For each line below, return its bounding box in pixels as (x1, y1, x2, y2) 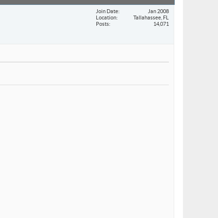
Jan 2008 (148, 8, 169, 14)
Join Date (96, 8, 118, 14)
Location (96, 14, 116, 20)
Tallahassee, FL (133, 14, 169, 20)
